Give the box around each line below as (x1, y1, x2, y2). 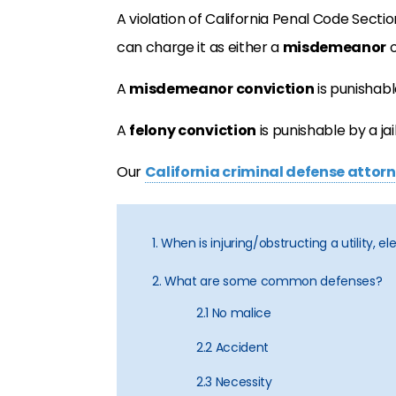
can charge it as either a (117, 37, 283, 57)
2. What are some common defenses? (152, 272, 383, 290)
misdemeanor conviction (129, 79, 315, 99)
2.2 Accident (196, 339, 270, 356)
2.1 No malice (196, 304, 271, 322)
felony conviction (129, 120, 256, 141)
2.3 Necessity (196, 373, 272, 391)
